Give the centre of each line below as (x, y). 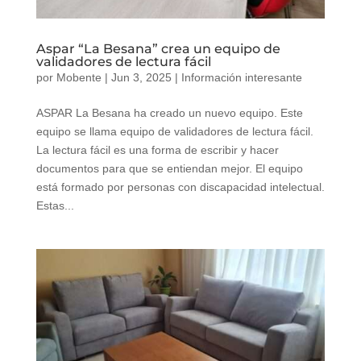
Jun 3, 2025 (141, 78)
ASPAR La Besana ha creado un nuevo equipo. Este (169, 113)
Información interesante (241, 78)
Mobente (79, 78)
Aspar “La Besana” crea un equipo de (158, 49)
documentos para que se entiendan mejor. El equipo (169, 169)
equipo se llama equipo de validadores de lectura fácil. (174, 132)
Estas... (55, 206)
